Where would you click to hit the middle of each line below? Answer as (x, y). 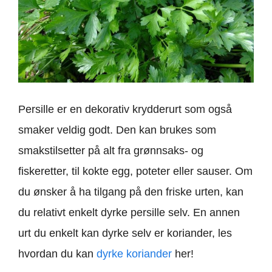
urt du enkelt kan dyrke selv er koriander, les (125, 233)
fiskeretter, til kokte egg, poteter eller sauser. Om (135, 171)
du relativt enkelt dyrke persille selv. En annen (129, 212)
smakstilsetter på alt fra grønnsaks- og (111, 151)
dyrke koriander (134, 254)
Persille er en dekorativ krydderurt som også (125, 109)
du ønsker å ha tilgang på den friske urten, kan (131, 192)
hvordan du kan (57, 254)
